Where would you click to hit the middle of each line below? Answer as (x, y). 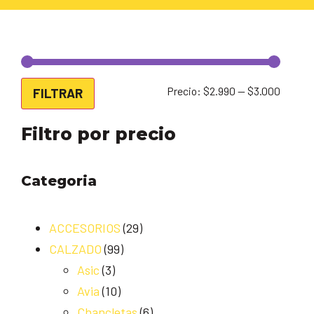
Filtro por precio (98, 134)
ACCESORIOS (85, 228)
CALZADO (75, 249)
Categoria (59, 181)
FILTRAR (58, 94)
